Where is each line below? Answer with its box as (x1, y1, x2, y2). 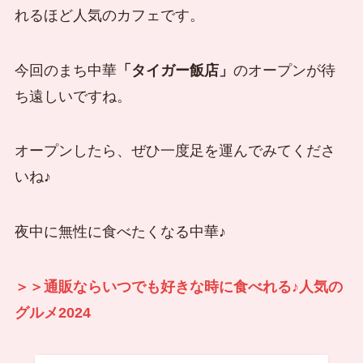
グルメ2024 (14, 305, 91, 322)
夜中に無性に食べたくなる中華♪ (14, 224, 226, 241)
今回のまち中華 (14, 62, 117, 79)
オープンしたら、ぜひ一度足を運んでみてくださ (14, 143, 335, 160)
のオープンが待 (233, 62, 335, 79)
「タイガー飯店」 (116, 62, 233, 79)
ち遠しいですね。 (14, 88, 131, 105)
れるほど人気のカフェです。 (14, 6, 204, 23)
